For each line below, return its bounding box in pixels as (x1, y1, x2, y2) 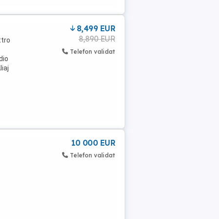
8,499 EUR (76, 23, 115, 33)
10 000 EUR (71, 138, 115, 148)
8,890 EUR (78, 34, 115, 44)
